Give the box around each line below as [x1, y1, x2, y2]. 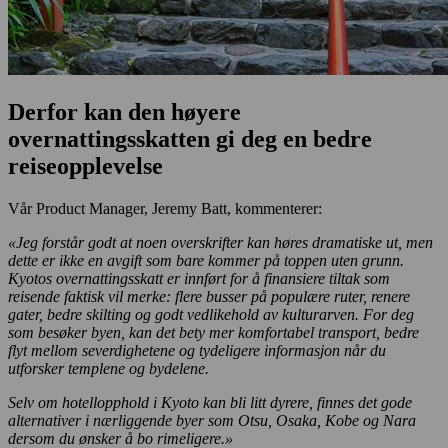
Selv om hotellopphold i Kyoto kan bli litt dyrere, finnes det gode [8, 394, 412, 412]
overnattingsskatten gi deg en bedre [8, 126, 372, 153]
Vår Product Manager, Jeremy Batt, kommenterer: [8, 200, 326, 218]
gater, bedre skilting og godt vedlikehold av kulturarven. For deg [8, 306, 414, 324]
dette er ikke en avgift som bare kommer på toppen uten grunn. [8, 252, 404, 270]
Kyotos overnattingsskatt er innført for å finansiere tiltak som [8, 270, 390, 288]
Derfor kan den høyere [8, 99, 241, 126]
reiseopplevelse [8, 153, 163, 180]
